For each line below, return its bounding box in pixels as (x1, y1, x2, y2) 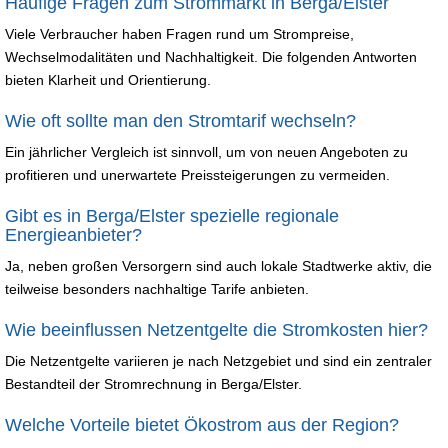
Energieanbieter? (5, 224, 142, 245)
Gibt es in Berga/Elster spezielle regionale (5, 205, 339, 226)
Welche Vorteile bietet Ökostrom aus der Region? (5, 414, 399, 435)
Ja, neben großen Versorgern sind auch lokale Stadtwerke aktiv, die (5, 257, 432, 274)
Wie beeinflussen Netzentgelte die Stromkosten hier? (5, 319, 428, 340)
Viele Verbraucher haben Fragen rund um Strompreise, (5, 25, 354, 42)
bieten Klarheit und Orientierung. (5, 71, 211, 88)
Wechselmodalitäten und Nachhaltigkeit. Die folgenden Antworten (5, 48, 417, 65)
